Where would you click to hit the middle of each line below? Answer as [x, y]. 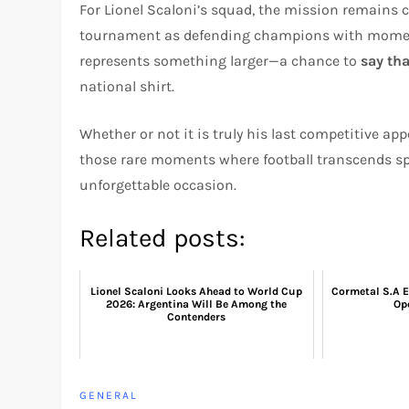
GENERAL [109, 395]
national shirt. [127, 86]
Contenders [197, 316]
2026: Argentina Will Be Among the [197, 304]
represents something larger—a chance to [220, 60]
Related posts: [163, 237]
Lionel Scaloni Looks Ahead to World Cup [197, 291]
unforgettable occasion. [158, 184]
